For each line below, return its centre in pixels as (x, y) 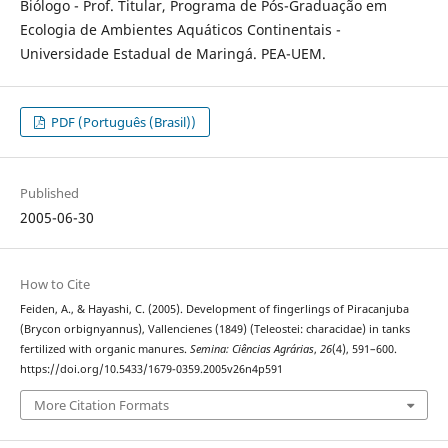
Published (49, 193)
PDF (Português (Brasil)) (122, 122)
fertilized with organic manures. (104, 349)
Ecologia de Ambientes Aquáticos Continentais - (180, 30)
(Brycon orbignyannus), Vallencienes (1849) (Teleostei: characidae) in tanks (214, 329)
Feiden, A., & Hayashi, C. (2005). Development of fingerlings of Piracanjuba (214, 309)
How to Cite (54, 284)
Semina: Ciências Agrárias (251, 349)
